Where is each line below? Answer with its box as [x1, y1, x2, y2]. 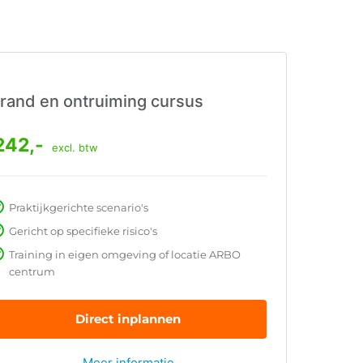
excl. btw [52, 141, 98, 155]
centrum [9, 265, 55, 279]
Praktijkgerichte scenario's [9, 201, 148, 215]
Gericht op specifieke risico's [9, 224, 157, 238]
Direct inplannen [75, 311, 181, 327]
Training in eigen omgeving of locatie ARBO [9, 248, 241, 262]
